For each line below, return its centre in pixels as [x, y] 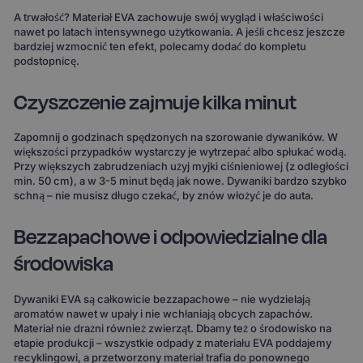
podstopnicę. [47, 60]
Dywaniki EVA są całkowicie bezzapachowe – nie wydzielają [162, 299]
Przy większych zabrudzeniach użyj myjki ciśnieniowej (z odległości [181, 167]
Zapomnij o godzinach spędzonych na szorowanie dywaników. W [176, 137]
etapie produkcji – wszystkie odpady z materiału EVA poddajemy [173, 342]
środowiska [64, 264]
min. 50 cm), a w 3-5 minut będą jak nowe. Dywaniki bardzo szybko [181, 181]
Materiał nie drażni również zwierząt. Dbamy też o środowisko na [173, 328]
